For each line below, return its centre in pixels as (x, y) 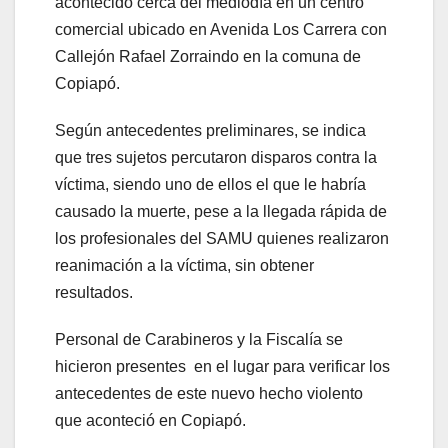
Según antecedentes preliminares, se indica (210, 131)
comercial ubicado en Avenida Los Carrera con (221, 30)
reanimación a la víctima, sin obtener (184, 266)
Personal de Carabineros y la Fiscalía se (199, 340)
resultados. (94, 293)
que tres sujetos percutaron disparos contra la (216, 158)
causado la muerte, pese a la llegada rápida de (221, 212)
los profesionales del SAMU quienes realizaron (222, 239)
